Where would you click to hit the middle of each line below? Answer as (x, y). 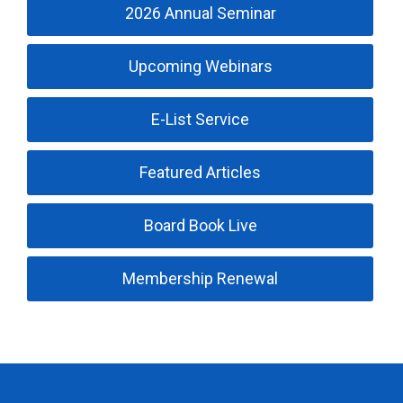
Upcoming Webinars (200, 66)
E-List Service (201, 119)
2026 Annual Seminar (200, 13)
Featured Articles (201, 172)
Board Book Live (200, 225)
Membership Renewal (201, 278)
